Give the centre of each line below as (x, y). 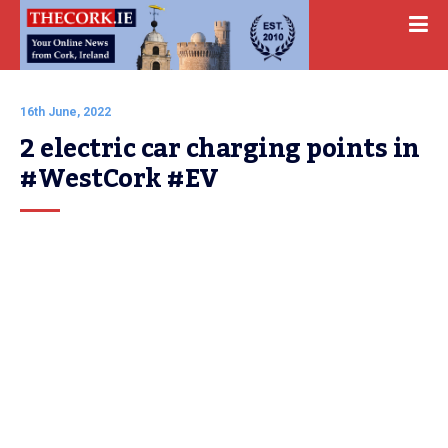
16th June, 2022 (65, 112)
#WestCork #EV (119, 179)
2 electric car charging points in (220, 149)
